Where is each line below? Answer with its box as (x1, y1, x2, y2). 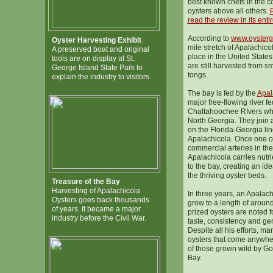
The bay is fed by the (187, 89, 257, 97)
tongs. (187, 71, 208, 79)
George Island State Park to (51, 63, 143, 72)
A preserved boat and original (51, 45, 149, 54)
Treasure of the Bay (51, 177, 120, 186)
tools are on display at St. (51, 54, 135, 63)
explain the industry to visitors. (51, 73, 151, 81)
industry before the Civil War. (51, 214, 146, 222)
